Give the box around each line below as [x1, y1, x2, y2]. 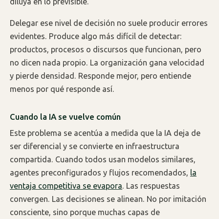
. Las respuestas [122, 181, 180, 190]
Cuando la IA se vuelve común [10, 112, 121, 122]
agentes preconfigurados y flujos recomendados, [10, 168, 190, 177]
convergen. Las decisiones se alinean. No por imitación [10, 194, 206, 203]
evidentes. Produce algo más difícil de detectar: [10, 32, 182, 41]
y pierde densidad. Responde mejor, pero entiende [10, 71, 191, 81]
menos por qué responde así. [10, 85, 114, 94]
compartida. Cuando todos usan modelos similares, [10, 154, 196, 164]
